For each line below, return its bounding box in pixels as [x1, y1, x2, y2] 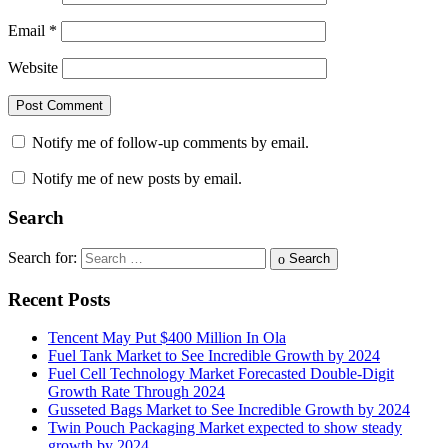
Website [8, 59, 58, 77]
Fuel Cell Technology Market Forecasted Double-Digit [48, 365, 394, 383]
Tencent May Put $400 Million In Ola [48, 329, 286, 347]
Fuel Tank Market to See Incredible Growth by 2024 [48, 347, 380, 365]
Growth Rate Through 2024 [48, 383, 225, 401]
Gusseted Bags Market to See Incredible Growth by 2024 [48, 401, 410, 419]
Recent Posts [8, 288, 110, 310]
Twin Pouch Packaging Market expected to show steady [48, 419, 402, 437]
